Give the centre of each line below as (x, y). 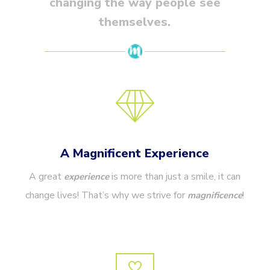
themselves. (135, 22)
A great (47, 177)
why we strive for (149, 196)
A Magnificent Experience (135, 154)
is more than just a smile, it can (175, 177)
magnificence (215, 196)
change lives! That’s (67, 196)
